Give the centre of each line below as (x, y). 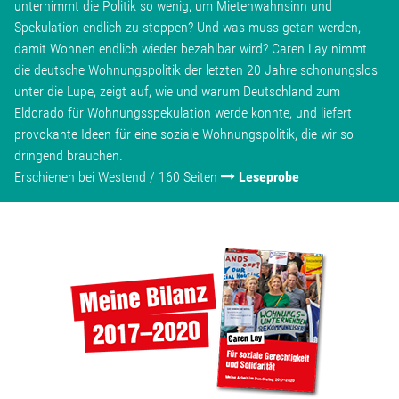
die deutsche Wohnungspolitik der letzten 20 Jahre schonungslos (196, 69)
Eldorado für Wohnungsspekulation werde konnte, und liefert (183, 112)
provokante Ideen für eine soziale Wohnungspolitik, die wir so (184, 134)
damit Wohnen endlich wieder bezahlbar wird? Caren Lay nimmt (191, 48)
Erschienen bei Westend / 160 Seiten (118, 176)
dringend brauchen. (69, 155)
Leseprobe (269, 176)
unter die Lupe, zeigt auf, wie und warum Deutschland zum (177, 91)
